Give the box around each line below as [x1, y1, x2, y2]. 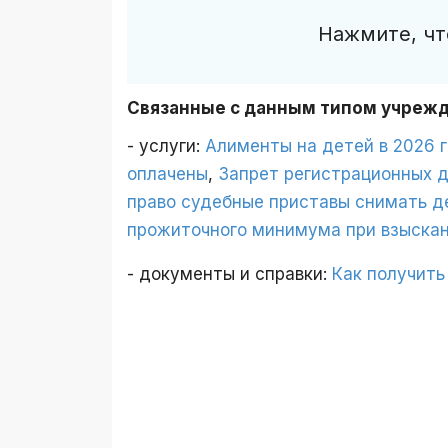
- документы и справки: [127, 264, 332, 285]
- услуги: [127, 136, 205, 157]
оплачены [127, 164, 208, 185]
